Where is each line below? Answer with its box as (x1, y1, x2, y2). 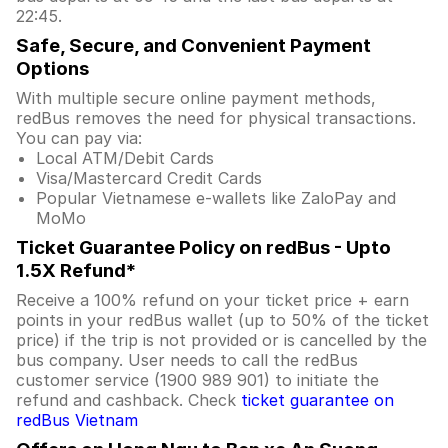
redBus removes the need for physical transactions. (16, 108, 416, 128)
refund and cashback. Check (16, 390, 241, 410)
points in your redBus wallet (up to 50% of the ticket (16, 310, 429, 330)
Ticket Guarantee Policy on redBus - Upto (16, 236, 391, 259)
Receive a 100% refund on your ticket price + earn (16, 290, 409, 310)
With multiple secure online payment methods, (16, 88, 376, 108)
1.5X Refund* (16, 259, 136, 282)
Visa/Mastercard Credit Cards (36, 168, 262, 188)
